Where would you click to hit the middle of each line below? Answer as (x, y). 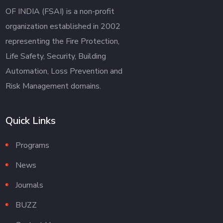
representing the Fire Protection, (63, 41)
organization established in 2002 (63, 26)
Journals (30, 185)
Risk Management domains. (54, 86)
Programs (33, 145)
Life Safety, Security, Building (56, 56)
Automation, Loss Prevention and (64, 71)
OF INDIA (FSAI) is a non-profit (60, 11)
